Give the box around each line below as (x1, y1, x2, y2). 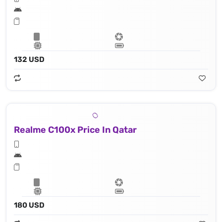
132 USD (14, 55, 45, 64)
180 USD (14, 201, 45, 210)
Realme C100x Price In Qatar (14, 124, 137, 136)
